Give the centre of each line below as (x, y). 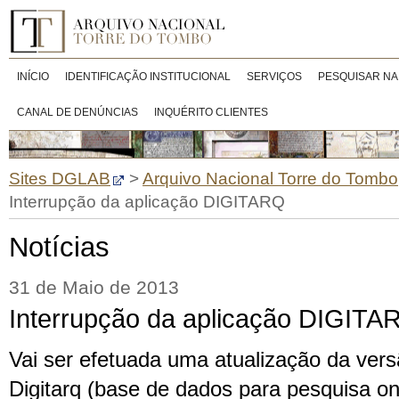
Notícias (59, 247)
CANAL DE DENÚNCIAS (77, 112)
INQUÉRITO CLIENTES (211, 112)
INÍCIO (33, 77)
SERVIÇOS (274, 77)
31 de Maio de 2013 (94, 288)
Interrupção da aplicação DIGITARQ (147, 202)
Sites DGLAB (60, 179)
